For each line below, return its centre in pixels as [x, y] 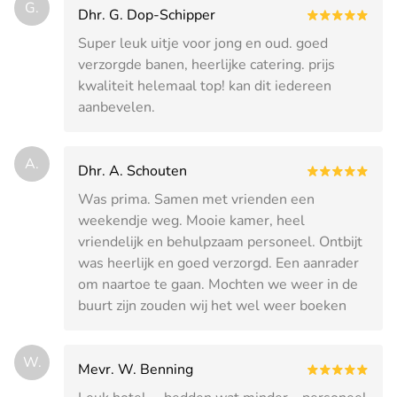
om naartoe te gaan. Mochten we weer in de [218, 284]
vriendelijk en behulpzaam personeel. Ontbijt [220, 241]
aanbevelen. [117, 107]
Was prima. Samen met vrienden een [196, 199]
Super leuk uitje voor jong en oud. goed [203, 43]
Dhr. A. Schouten [132, 171]
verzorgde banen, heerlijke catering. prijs [206, 64]
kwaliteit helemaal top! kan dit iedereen [205, 86]
